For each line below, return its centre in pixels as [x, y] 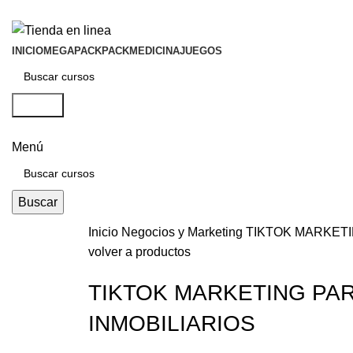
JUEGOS [201, 51]
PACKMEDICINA [141, 51]
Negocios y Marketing [184, 232]
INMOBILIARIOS [172, 324]
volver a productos [139, 252]
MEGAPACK [72, 51]
